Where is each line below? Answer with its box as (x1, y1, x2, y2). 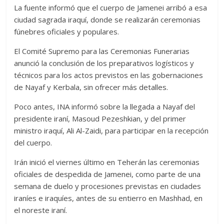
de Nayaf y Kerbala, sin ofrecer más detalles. (14, 82, 168, 92)
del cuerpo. (14, 137, 52, 148)
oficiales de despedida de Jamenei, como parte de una (14, 169, 201, 179)
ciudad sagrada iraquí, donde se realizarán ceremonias (14, 14, 201, 25)
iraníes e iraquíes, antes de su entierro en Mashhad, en (14, 193, 203, 203)
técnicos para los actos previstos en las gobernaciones (14, 70, 203, 80)
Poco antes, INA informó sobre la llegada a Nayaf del (14, 101, 195, 112)
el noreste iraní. (14, 205, 67, 215)
